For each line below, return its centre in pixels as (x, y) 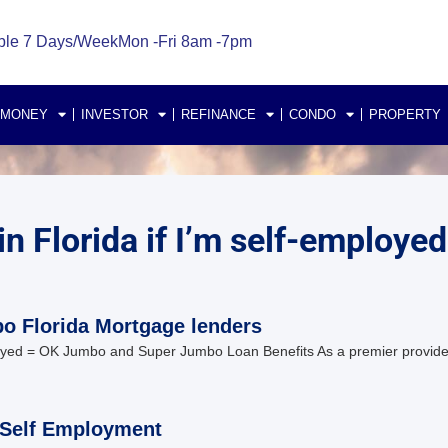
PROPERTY (405, 114)
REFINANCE (218, 114)
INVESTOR (114, 114)
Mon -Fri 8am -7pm (184, 42)
